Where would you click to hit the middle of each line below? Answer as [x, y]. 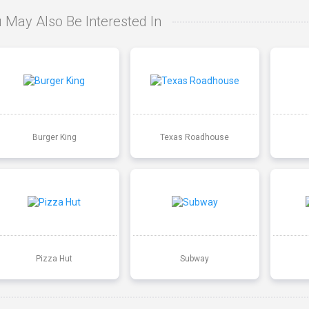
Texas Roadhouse [195, 137]
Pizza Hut [54, 258]
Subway [195, 258]
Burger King [54, 137]
